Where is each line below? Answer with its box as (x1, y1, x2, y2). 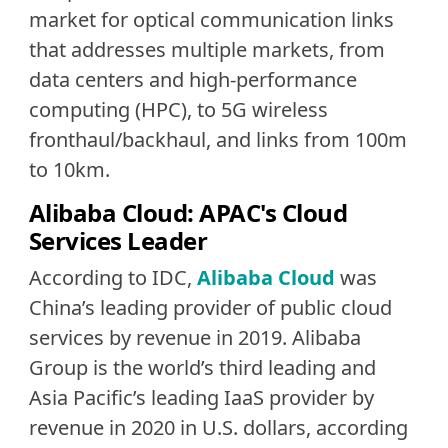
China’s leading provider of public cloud (28, 293, 392, 321)
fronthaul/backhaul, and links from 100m (28, 125, 407, 153)
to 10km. (28, 155, 110, 183)
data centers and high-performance (28, 65, 357, 93)
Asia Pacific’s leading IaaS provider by (28, 383, 374, 411)
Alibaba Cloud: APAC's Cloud (28, 196, 348, 230)
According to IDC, (28, 263, 197, 291)
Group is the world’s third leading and (28, 353, 376, 381)
